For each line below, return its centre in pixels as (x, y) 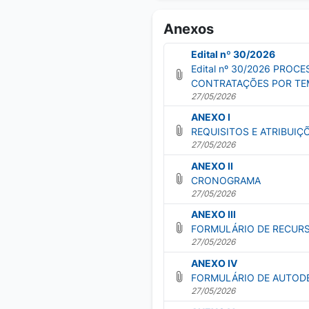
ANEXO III (213, 215)
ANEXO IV (214, 263)
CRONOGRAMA (226, 180)
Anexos (189, 29)
